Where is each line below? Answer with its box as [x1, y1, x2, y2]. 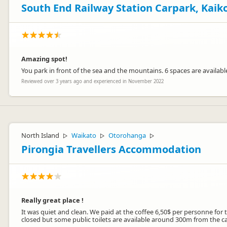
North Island [21, 131, 59, 140]
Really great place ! [21, 196, 84, 205]
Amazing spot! [21, 54, 67, 63]
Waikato [71, 131, 96, 140]
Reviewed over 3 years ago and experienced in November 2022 [21, 78, 164, 85]
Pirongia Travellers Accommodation [21, 142, 201, 156]
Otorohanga [108, 131, 146, 140]
